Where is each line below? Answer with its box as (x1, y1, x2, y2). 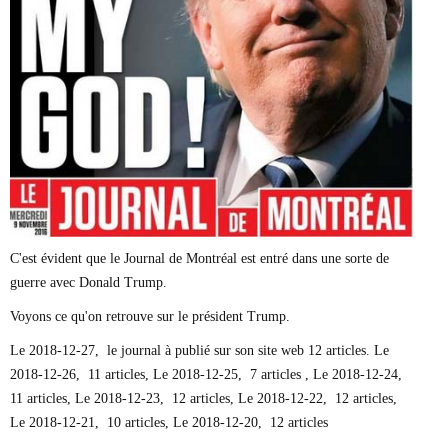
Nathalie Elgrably (95, 44, 195, 60)
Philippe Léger (95, 84, 179, 100)
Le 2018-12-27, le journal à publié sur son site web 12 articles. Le (10, 342, 389, 358)
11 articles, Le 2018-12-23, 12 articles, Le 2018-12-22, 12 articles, (10, 390, 397, 406)
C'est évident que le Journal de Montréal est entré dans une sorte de (10, 250, 389, 266)
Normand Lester (95, 64, 187, 80)
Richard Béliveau (95, 144, 192, 160)
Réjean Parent (95, 184, 173, 200)
